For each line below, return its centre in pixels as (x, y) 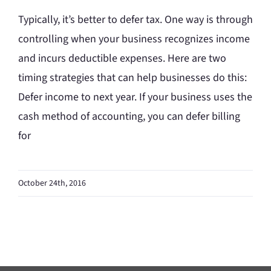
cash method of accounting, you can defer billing (129, 116)
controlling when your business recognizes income (134, 39)
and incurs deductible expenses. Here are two (122, 58)
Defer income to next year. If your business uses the (135, 97)
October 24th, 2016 (52, 183)
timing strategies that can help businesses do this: (132, 77)
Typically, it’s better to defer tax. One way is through (135, 19)
